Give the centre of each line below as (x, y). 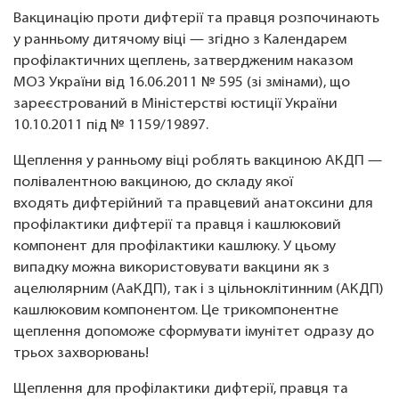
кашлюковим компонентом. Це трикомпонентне (176, 311)
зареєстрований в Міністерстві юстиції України (175, 104)
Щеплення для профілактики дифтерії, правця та (181, 389)
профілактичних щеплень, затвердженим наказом (183, 61)
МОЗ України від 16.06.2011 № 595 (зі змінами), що (182, 83)
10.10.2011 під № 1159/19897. (111, 126)
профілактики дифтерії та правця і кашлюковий (177, 225)
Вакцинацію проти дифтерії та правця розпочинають (196, 19)
